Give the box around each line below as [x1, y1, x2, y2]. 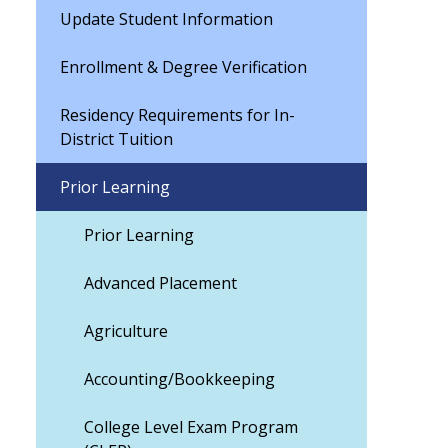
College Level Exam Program [84, 416, 298, 438]
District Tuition [60, 128, 173, 150]
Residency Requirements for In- [60, 104, 295, 126]
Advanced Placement [84, 272, 237, 294]
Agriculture [84, 320, 168, 342]
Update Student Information [60, 8, 273, 30]
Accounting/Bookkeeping [84, 368, 275, 390]
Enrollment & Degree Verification [60, 56, 307, 78]
